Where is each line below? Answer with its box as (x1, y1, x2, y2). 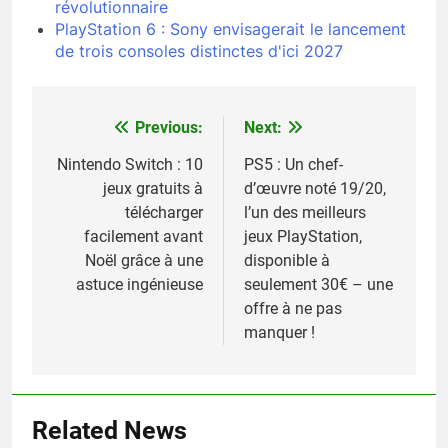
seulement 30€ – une (244, 275, 393, 295)
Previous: (135, 118, 203, 138)
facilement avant (84, 227, 203, 247)
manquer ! (244, 323, 315, 343)
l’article (51, 191, 131, 220)
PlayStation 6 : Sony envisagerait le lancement (55, 19, 406, 40)
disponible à (244, 251, 330, 271)
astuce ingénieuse (76, 275, 203, 295)
